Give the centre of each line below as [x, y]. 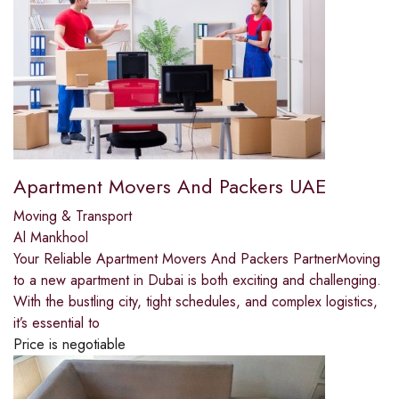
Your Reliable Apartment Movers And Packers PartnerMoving [197, 259]
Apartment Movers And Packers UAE [170, 187]
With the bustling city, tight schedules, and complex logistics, [195, 302]
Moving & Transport [73, 216]
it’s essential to [57, 323]
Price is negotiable [69, 345]
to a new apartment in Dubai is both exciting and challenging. [197, 281]
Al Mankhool [51, 238]
